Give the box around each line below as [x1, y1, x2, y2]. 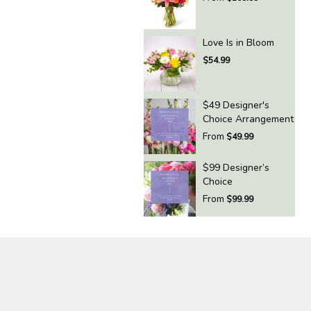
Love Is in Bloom [203, 36, 274, 50]
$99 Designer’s [203, 161, 269, 175]
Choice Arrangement [203, 112, 294, 126]
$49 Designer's [203, 99, 269, 112]
